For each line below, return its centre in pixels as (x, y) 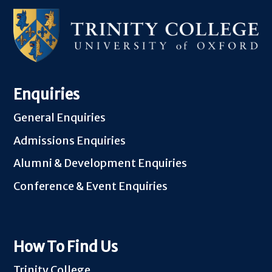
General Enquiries (60, 118)
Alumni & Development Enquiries (100, 163)
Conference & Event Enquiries (91, 186)
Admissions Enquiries (70, 140)
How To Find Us (66, 246)
